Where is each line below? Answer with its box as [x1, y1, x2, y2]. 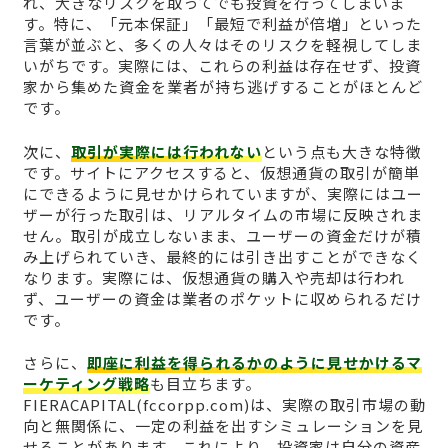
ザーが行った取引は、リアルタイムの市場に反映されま [22, 203, 423, 225]
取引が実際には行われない [70, 140, 262, 162]
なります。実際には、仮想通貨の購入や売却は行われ [22, 266, 405, 288]
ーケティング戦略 [22, 373, 150, 395]
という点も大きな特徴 [261, 140, 422, 162]
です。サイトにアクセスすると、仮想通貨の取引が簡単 [22, 161, 420, 183]
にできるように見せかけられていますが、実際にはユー [22, 182, 423, 204]
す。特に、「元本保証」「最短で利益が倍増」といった [22, 13, 422, 35]
